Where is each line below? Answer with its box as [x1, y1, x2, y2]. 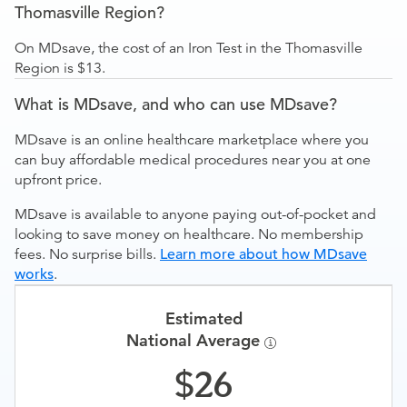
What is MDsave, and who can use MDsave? [15, 94, 337, 114]
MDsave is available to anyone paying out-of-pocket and [15, 205, 376, 223]
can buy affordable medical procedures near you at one [15, 151, 371, 169]
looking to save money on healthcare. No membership [15, 225, 363, 243]
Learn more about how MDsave [160, 245, 367, 263]
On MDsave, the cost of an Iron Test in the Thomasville [15, 39, 362, 57]
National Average [125, 330, 264, 351]
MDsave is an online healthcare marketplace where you [15, 131, 369, 149]
